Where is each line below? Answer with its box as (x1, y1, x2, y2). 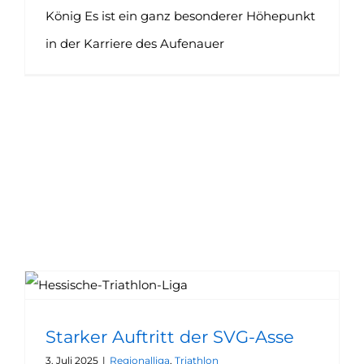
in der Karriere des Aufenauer (45, 36, 224, 51)
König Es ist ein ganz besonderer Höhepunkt (45, 8, 315, 24)
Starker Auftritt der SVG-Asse (45, 327, 294, 347)
